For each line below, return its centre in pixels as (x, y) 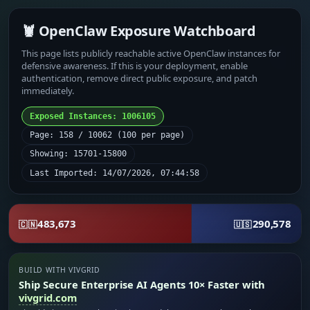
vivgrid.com (48, 298)
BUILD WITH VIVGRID (60, 270)
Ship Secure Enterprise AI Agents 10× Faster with (142, 285)
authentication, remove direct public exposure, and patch (140, 78)
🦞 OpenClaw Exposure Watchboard (139, 30)
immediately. (48, 90)
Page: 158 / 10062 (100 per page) (108, 135)
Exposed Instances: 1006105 (93, 116)
